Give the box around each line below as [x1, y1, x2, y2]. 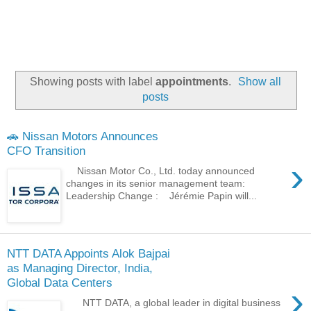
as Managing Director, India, [7, 261, 153, 276]
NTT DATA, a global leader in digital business [66, 296, 281, 308]
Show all [238, 75, 282, 87]
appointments [155, 75, 228, 87]
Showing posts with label [29, 75, 155, 87]
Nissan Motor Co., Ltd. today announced [66, 165, 255, 176]
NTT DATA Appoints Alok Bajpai [7, 246, 170, 261]
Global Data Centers [7, 276, 112, 290]
